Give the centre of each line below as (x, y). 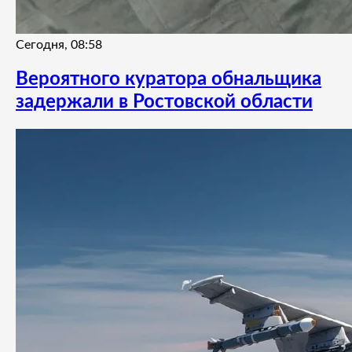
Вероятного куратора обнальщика (169, 79)
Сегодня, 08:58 (59, 44)
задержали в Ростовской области (164, 102)
